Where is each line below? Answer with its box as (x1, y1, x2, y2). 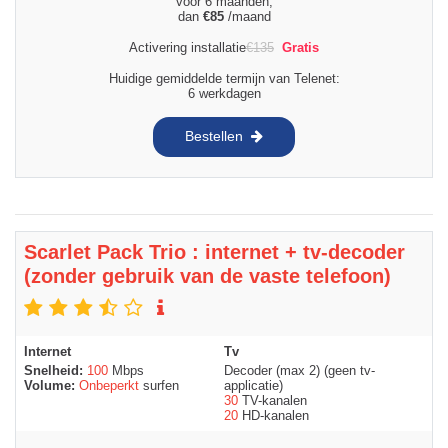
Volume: (24, 377, 79, 393)
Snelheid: (24, 362, 87, 378)
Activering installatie (129, 39, 246, 55)
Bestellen (185, 128, 243, 145)
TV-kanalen (238, 392, 307, 408)
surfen (139, 377, 179, 393)
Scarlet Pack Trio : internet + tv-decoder (24, 240, 405, 263)
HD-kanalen (238, 407, 309, 423)
